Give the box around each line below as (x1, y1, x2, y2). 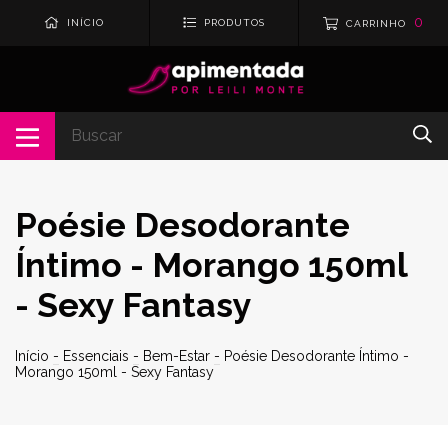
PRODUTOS (204, 17, 266, 29)
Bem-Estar (143, 347, 210, 364)
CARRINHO (346, 18, 407, 29)
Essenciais (63, 347, 129, 364)
